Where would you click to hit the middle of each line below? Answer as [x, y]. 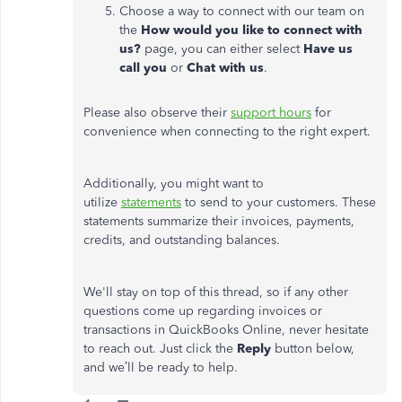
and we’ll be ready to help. [161, 367]
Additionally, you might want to [174, 184]
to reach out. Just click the [160, 349]
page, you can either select [222, 49]
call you [143, 68]
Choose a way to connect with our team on [242, 11]
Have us [328, 49]
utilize [102, 202]
